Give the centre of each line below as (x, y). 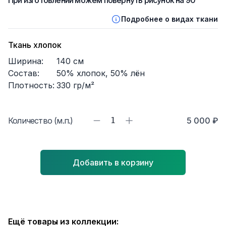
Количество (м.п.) (41, 121)
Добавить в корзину (113, 162)
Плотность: (31, 85)
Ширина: (26, 61)
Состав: (24, 73)
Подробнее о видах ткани (169, 19)
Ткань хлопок (35, 45)
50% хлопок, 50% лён (101, 73)
